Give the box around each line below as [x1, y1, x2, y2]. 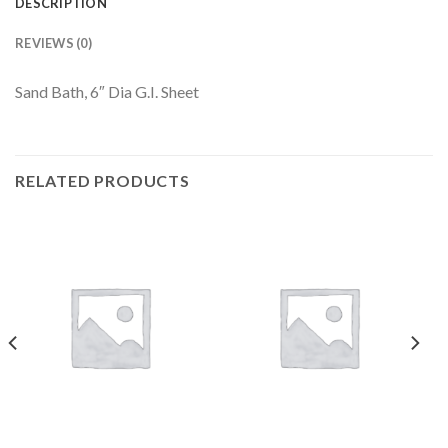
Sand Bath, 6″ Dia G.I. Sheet [15, 82, 199, 102]
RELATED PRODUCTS [15, 170, 190, 190]
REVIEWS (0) [15, 35, 92, 52]
